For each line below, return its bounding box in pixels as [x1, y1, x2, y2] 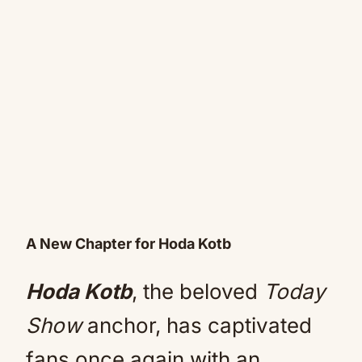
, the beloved [132, 279, 263, 304]
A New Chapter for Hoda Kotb [26, 235, 231, 252]
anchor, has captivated [82, 313, 312, 338]
